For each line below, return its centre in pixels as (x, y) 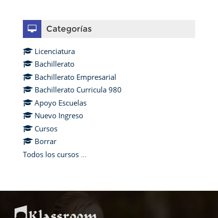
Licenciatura (55, 51)
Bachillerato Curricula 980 (78, 90)
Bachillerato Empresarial (75, 77)
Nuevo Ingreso (59, 116)
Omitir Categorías (44, 17)
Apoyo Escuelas (61, 102)
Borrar (45, 141)
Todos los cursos (51, 154)
